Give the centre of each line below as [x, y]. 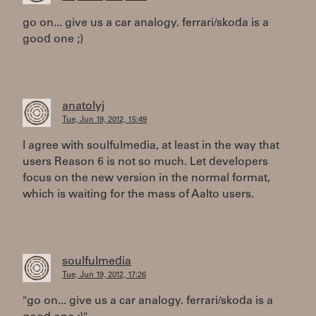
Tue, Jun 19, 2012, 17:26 [104, 275]
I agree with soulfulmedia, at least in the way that [151, 146]
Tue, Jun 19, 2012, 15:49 [104, 120]
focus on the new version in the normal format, [146, 178]
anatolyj [83, 107]
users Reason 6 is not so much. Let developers [145, 162]
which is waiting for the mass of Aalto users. [138, 195]
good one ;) [53, 39]
